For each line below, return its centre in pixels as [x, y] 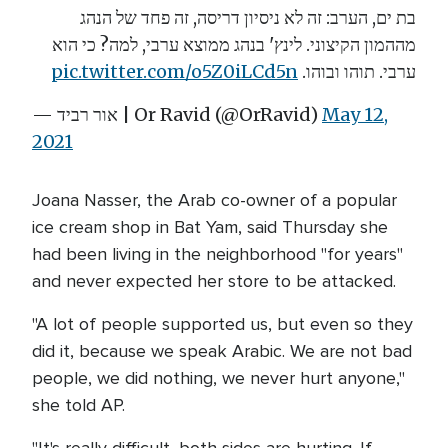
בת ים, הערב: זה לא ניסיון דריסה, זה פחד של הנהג [248, 17]
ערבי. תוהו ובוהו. [357, 71]
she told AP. [78, 405]
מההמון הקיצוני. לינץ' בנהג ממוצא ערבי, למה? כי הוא [234, 44]
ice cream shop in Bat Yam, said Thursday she [210, 227]
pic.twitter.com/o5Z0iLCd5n [174, 71]
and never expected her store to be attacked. [214, 281]
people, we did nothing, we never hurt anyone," [218, 378]
